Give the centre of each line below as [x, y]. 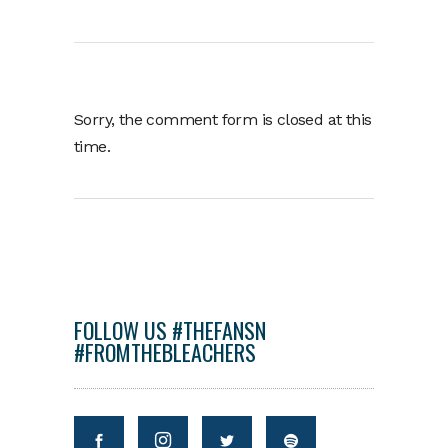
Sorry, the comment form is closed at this [223, 119]
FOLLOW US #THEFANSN [170, 330]
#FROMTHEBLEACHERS [165, 352]
